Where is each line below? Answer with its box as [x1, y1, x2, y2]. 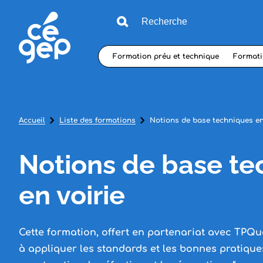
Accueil [19, 116, 45, 124]
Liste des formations [59, 116, 136, 124]
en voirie [19, 180, 125, 210]
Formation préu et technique [113, 52, 219, 60]
